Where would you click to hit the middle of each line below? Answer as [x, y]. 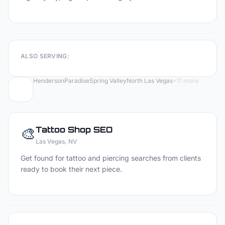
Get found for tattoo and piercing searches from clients [111, 158]
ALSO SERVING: [45, 56]
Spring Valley [108, 81]
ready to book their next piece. [71, 169]
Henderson [49, 81]
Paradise [77, 81]
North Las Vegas [150, 81]
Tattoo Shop [63, 130]
